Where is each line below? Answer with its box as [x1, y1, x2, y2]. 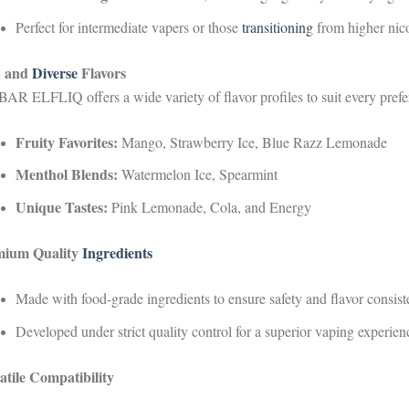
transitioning [242, 16, 313, 37]
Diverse [32, 61, 78, 83]
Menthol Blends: [16, 163, 118, 185]
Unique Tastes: [16, 196, 108, 218]
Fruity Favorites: [16, 131, 118, 152]
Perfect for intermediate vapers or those [16, 16, 242, 37]
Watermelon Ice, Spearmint [118, 164, 278, 184]
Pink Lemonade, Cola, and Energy [108, 197, 311, 217]
